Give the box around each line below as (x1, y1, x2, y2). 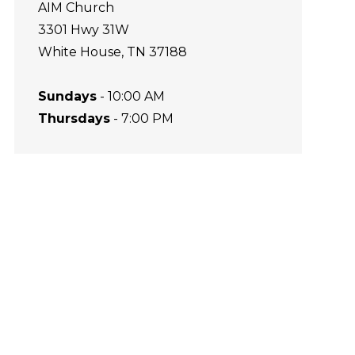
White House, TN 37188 (37, 44, 187, 59)
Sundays (37, 89, 97, 104)
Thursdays (37, 111, 110, 126)
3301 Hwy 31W (37, 22, 129, 37)
